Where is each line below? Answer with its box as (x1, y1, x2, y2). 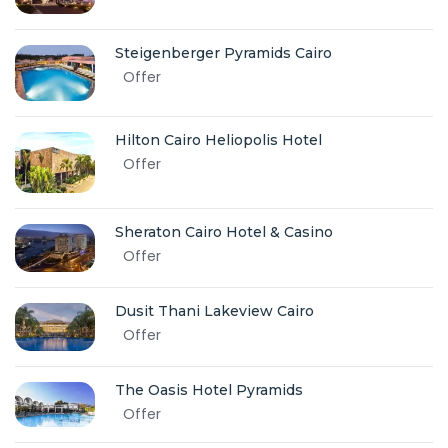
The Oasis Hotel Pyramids (115, 381, 303, 400)
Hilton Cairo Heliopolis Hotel (115, 131, 322, 150)
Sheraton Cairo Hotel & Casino (115, 223, 333, 242)
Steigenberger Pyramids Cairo (115, 44, 332, 63)
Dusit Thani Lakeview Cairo (115, 301, 314, 320)
